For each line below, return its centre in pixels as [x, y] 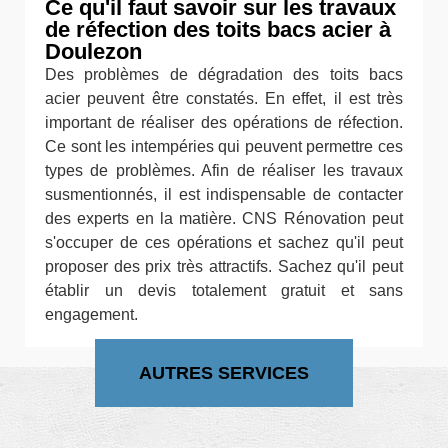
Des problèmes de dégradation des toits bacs [224, 75]
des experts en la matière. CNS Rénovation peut [224, 219]
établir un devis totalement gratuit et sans [224, 291]
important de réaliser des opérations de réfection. [224, 123]
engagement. [91, 315]
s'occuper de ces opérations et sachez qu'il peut [224, 243]
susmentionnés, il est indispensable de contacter [224, 195]
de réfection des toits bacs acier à [218, 30]
